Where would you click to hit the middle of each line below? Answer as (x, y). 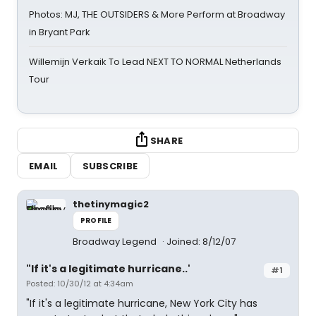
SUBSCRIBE (110, 166)
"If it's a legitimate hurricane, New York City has (142, 303)
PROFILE (96, 220)
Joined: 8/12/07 (201, 242)
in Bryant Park (60, 32)
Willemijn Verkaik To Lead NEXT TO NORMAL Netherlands (155, 62)
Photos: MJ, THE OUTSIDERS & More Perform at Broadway (157, 14)
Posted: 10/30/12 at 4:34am (80, 284)
